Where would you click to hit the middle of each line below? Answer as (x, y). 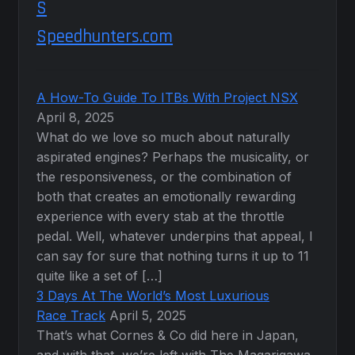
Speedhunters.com (105, 36)
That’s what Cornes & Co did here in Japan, (168, 336)
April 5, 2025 (148, 316)
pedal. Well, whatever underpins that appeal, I (175, 237)
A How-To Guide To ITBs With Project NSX (168, 98)
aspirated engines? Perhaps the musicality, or (173, 157)
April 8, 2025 (76, 118)
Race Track (71, 316)
